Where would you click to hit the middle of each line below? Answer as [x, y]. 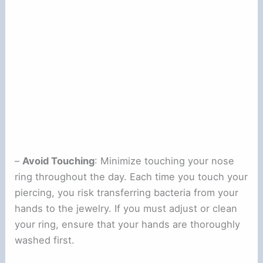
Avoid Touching [59, 161]
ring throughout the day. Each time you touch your [131, 176]
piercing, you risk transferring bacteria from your [127, 192]
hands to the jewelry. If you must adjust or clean [126, 208]
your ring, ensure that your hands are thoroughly [128, 224]
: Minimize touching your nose [165, 161]
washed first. [45, 240]
